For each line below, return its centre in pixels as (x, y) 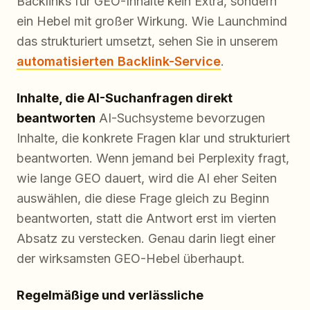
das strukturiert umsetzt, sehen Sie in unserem (147, 41)
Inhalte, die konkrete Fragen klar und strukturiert (153, 138)
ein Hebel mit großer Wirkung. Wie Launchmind (152, 21)
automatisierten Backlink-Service (119, 61)
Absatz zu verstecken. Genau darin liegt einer (146, 238)
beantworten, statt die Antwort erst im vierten (146, 218)
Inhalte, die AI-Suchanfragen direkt (125, 98)
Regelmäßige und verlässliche (110, 295)
